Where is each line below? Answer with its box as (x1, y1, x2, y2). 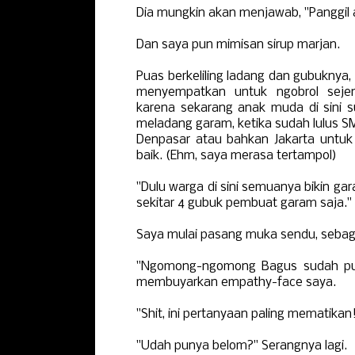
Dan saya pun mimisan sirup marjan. (136, 38, 340, 52)
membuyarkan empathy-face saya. (136, 276, 336, 289)
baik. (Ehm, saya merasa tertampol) (136, 149, 337, 162)
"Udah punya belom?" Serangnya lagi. (136, 339, 347, 353)
